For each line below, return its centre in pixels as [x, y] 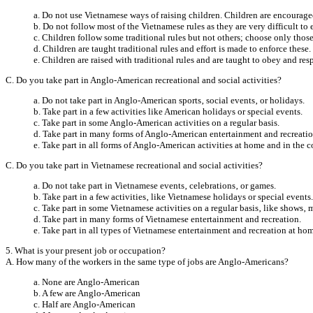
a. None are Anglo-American [87, 282]
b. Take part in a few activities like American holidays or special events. [168, 111]
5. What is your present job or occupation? [86, 250]
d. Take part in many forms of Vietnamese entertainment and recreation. [167, 219]
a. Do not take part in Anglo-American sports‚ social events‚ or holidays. [169, 100]
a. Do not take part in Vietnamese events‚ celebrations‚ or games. [155, 185]
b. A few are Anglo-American [87, 293]
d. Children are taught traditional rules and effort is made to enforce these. [172, 48]
